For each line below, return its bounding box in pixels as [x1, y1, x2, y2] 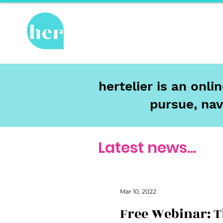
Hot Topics [155, 31, 185, 37]
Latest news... [98, 137, 196, 158]
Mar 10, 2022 [120, 187, 156, 195]
